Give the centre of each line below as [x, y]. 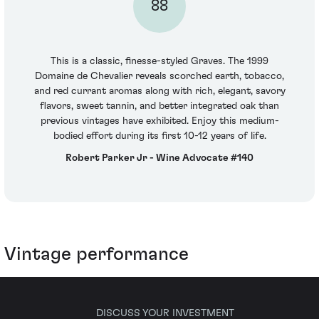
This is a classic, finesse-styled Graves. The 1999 [159, 61]
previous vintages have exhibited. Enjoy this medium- [159, 121]
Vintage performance [96, 254]
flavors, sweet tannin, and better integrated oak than [159, 106]
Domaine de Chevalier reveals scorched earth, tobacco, [159, 76]
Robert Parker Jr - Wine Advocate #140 [159, 158]
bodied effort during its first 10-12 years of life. [159, 136]
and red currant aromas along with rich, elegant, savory [159, 91]
